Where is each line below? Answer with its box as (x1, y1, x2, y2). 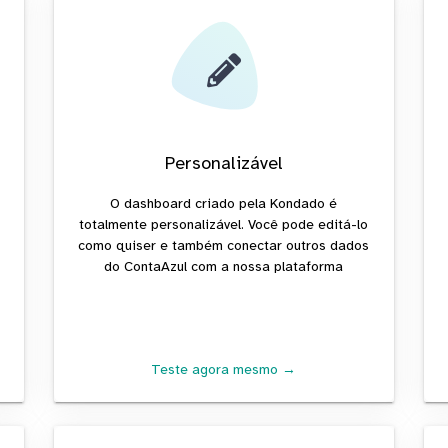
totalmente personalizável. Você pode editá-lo (79, 215, 369, 233)
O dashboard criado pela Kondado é (110, 194, 338, 212)
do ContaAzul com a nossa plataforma (104, 257, 344, 275)
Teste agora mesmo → (151, 360, 297, 378)
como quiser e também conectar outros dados (78, 236, 370, 254)
